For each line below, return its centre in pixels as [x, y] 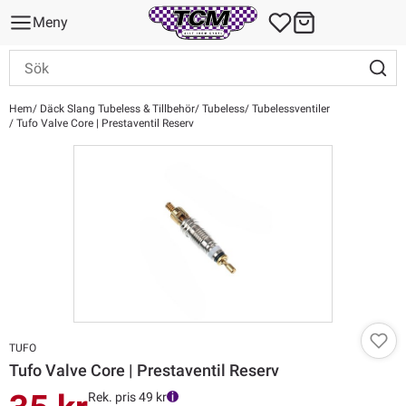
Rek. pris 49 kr [127, 396]
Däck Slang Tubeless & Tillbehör [116, 109]
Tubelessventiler [290, 109]
